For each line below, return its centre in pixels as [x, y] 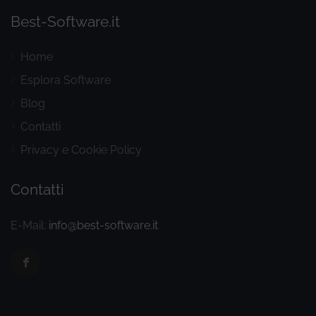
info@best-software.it [103, 225]
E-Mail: [30, 225]
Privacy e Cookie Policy [81, 150]
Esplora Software [66, 80]
